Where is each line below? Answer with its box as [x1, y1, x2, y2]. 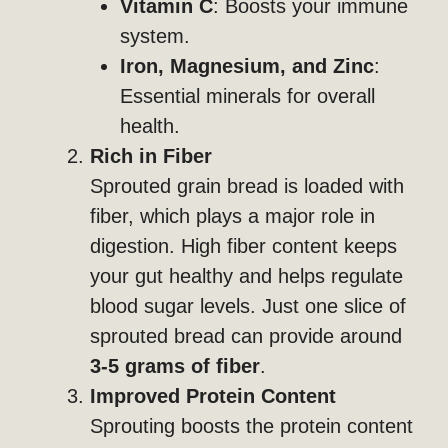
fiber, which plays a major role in [90, 205, 375, 228]
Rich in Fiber [90, 145, 212, 168]
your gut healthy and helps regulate [90, 265, 403, 288]
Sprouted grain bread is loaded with [90, 175, 404, 198]
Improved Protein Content [90, 385, 336, 408]
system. [120, 25, 190, 48]
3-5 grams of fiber [90, 355, 260, 378]
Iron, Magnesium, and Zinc [120, 55, 374, 78]
